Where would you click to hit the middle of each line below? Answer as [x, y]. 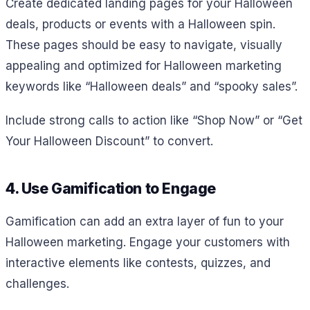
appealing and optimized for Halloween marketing [144, 66]
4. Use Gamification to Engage [111, 189]
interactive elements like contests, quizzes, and [138, 263]
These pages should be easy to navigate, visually [144, 45]
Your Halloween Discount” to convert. [109, 142]
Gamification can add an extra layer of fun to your [145, 221]
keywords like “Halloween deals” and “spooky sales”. [152, 87]
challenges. [37, 283]
